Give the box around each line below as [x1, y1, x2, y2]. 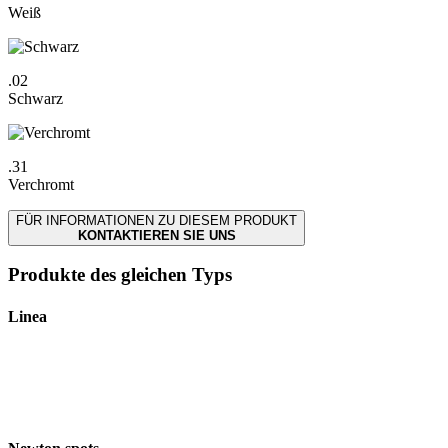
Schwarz [8, 89, 63, 107]
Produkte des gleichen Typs [8, 264, 232, 286]
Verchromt [8, 175, 74, 193]
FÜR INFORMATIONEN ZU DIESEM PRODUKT [16, 212, 297, 228]
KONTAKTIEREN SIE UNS [77, 227, 236, 243]
